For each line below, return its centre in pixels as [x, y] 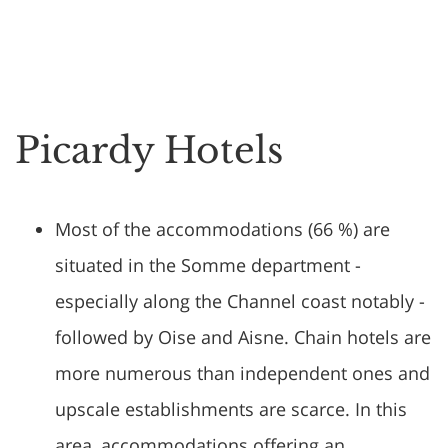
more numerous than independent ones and [242, 373]
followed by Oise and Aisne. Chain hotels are [243, 337]
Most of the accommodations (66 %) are [222, 229]
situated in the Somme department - [208, 265]
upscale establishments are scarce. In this [231, 409]
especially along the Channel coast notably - [240, 301]
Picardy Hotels [149, 150]
